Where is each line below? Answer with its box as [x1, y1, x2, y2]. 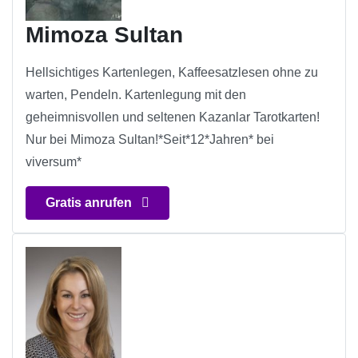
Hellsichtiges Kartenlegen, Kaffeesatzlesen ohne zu [26, 66, 318, 80]
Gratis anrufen [46, 196, 135, 210]
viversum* [26, 155, 82, 169]
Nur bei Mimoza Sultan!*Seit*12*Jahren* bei [26, 133, 274, 147]
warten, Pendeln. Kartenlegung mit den [26, 88, 246, 102]
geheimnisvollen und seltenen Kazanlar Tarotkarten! [26, 110, 320, 125]
